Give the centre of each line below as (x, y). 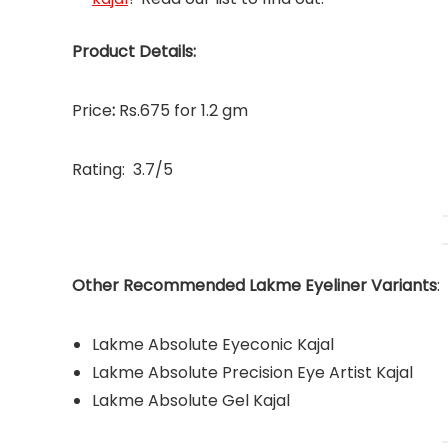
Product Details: (134, 51)
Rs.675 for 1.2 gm (183, 110)
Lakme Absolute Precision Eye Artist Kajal (252, 372)
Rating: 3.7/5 (122, 169)
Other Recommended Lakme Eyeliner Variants (254, 285)
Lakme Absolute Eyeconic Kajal (213, 344)
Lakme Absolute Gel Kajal (191, 400)
